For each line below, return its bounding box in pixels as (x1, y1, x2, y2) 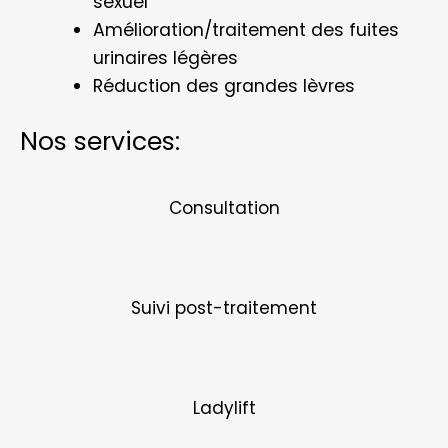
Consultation (168, 195, 280, 220)
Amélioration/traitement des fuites (92, 17, 399, 42)
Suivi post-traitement (131, 295, 317, 320)
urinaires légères (92, 45, 238, 70)
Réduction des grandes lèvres (92, 73, 355, 98)
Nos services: (20, 123, 180, 159)
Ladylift (192, 395, 256, 420)
